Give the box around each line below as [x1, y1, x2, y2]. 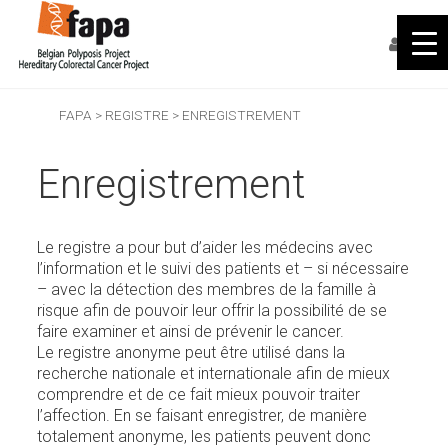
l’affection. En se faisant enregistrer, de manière [37, 406, 368, 425]
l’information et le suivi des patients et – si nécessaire [37, 259, 410, 278]
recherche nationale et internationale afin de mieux [37, 364, 391, 383]
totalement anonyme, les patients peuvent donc [37, 427, 372, 446]
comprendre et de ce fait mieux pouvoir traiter [37, 385, 361, 404]
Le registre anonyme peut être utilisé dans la [37, 343, 346, 362]
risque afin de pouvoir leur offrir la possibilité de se [37, 301, 388, 320]
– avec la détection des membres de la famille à [37, 280, 377, 299]
